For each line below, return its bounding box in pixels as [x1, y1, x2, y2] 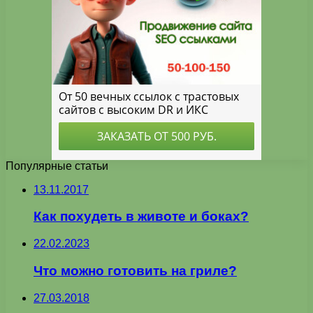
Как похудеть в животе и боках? [34, 209, 249, 224]
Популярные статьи [6, 159, 108, 172]
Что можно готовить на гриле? [34, 263, 237, 278]
